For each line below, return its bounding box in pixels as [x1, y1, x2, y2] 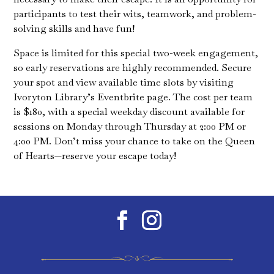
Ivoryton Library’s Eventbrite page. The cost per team [13, 91, 253, 104]
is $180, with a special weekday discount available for [13, 105, 245, 119]
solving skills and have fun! [13, 22, 135, 35]
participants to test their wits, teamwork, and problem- [13, 7, 257, 21]
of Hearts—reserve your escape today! [13, 149, 177, 163]
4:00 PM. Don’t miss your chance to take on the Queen [13, 135, 256, 148]
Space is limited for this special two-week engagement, [13, 46, 259, 60]
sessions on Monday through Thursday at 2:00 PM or [13, 120, 246, 133]
